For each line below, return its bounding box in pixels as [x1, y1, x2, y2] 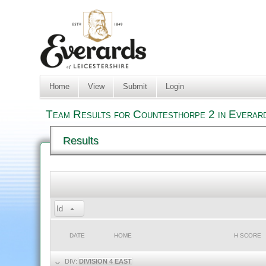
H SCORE [234, 232, 262, 239]
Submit [122, 82, 147, 91]
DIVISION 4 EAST [79, 258, 132, 265]
